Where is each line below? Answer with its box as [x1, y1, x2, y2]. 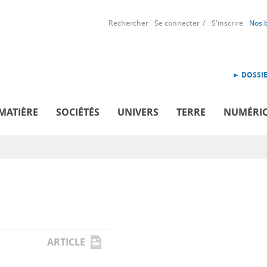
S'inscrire [212, 18, 243, 28]
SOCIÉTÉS [56, 105, 100, 119]
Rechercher [108, 18, 148, 28]
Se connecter [154, 18, 200, 28]
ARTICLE [47, 235, 85, 249]
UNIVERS [117, 105, 159, 119]
